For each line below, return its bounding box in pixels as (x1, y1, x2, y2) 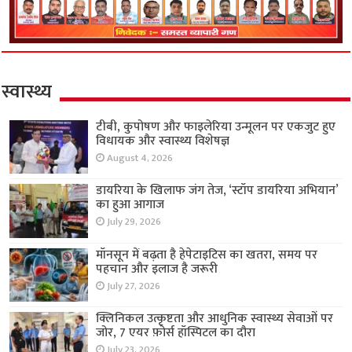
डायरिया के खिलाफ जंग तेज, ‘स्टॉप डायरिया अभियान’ (96, 180, 339, 202)
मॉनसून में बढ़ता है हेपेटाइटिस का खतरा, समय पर (96, 244, 318, 266)
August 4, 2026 (107, 150, 174, 167)
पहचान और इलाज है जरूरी (96, 258, 218, 280)
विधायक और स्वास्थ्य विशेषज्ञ (96, 130, 230, 152)
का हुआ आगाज (96, 194, 165, 216)
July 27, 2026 (107, 277, 161, 295)
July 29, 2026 (107, 214, 162, 231)
